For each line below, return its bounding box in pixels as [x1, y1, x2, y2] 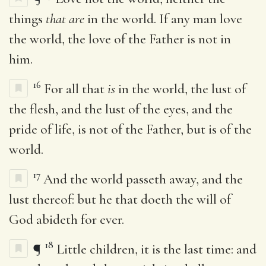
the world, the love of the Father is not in [9, 30, 231, 47]
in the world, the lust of [115, 80, 246, 97]
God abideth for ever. [9, 211, 124, 228]
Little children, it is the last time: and [56, 240, 256, 258]
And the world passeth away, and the [43, 170, 243, 188]
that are [46, 10, 84, 27]
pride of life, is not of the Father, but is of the [9, 121, 252, 138]
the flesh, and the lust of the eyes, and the [9, 100, 233, 118]
